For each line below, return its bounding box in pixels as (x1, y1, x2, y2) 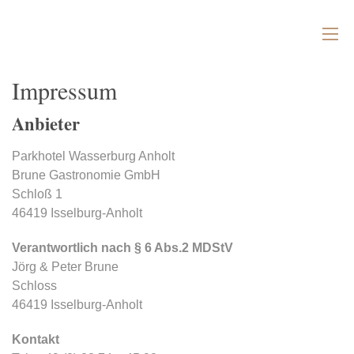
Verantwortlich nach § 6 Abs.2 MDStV (12, 240, 233, 254)
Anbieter (12, 111, 80, 137)
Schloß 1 (12, 186, 62, 201)
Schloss (12, 278, 57, 292)
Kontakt (12, 332, 59, 346)
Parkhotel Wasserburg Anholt (12, 149, 175, 163)
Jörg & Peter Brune (12, 259, 119, 273)
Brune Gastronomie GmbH (12, 168, 160, 182)
